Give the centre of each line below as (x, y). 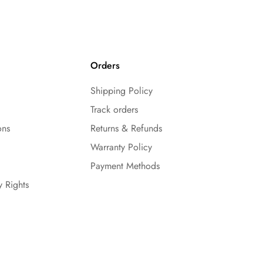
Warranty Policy (121, 147)
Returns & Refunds (126, 128)
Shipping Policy (121, 90)
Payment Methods (125, 166)
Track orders (114, 109)
